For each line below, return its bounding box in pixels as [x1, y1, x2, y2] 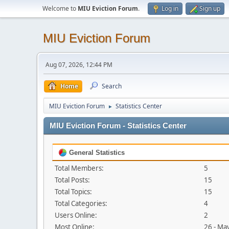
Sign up [199, 4, 220, 13]
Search [102, 82, 122, 90]
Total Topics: [55, 187, 92, 196]
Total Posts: [55, 175, 90, 185]
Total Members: [55, 164, 104, 173]
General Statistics [67, 149, 125, 156]
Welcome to [42, 4, 78, 13]
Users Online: [55, 211, 97, 220]
